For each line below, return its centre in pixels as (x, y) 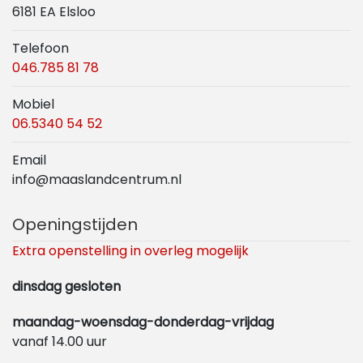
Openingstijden (75, 225)
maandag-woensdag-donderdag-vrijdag (143, 322)
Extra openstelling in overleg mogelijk (130, 251)
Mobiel (33, 105)
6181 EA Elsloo (54, 12)
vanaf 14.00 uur (60, 342)
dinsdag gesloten (66, 287)
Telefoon (41, 49)
